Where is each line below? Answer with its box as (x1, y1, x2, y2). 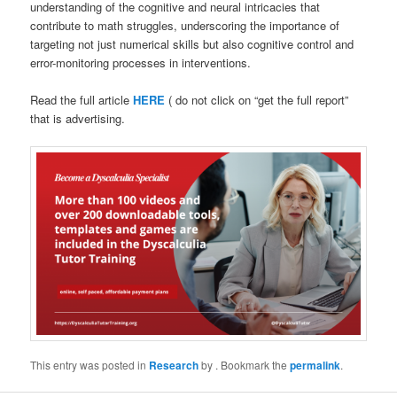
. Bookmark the (215, 356, 291, 372)
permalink (290, 356, 341, 373)
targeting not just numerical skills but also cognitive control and (30, 35, 354, 52)
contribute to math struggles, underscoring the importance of (30, 17, 340, 34)
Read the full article (30, 91, 134, 109)
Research (149, 356, 199, 373)
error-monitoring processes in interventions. (30, 54, 252, 71)
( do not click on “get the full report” (165, 91, 349, 109)
